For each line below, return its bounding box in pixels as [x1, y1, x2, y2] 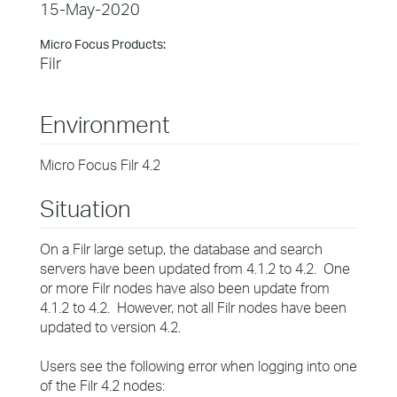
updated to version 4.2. [40, 318, 181, 336]
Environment [40, 110, 170, 138]
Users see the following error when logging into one [40, 357, 357, 375]
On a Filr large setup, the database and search [40, 240, 323, 258]
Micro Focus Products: [40, 36, 166, 51]
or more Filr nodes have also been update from [40, 279, 330, 297]
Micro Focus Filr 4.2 [40, 156, 160, 174]
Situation [40, 194, 131, 222]
